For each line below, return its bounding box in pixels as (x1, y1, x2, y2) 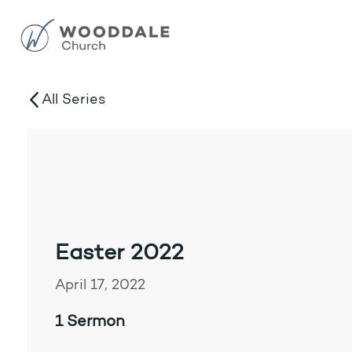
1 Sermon (54, 314, 125, 331)
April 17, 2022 (54, 278, 145, 293)
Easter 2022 (54, 243, 184, 266)
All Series (42, 93, 106, 108)
